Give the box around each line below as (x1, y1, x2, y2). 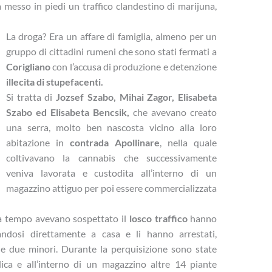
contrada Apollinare (69, 137, 160, 149)
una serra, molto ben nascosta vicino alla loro (5, 121, 217, 134)
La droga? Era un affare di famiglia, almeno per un (5, 30, 217, 42)
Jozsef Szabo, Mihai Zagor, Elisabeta (56, 91, 217, 103)
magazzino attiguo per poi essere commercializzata (5, 182, 217, 194)
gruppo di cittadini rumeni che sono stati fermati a (5, 46, 217, 58)
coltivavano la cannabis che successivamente (5, 152, 217, 164)
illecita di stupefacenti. (5, 76, 103, 88)
